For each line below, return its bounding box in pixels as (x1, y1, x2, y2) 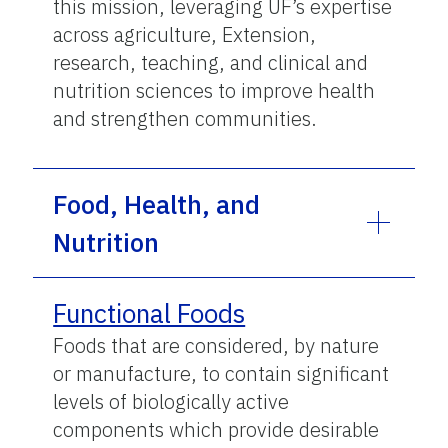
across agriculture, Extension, (53, 20, 317, 48)
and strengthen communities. (53, 104, 318, 132)
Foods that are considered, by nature (53, 331, 380, 359)
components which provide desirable (53, 415, 380, 443)
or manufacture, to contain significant (53, 359, 390, 387)
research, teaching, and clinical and (53, 48, 369, 76)
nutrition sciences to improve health (53, 76, 376, 104)
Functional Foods (53, 295, 246, 330)
